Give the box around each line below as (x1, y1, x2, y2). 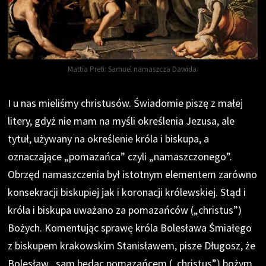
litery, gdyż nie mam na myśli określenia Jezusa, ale (8, 114, 235, 128)
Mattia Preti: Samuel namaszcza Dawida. (67, 64, 198, 75)
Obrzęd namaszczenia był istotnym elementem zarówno (8, 167, 258, 182)
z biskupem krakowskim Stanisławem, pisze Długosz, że (8, 239, 256, 253)
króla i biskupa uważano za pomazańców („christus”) (8, 203, 242, 217)
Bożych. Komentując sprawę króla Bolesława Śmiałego (8, 221, 252, 235)
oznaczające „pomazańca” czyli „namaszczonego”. (8, 150, 233, 164)
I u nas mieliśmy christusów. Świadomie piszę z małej (8, 96, 243, 110)
